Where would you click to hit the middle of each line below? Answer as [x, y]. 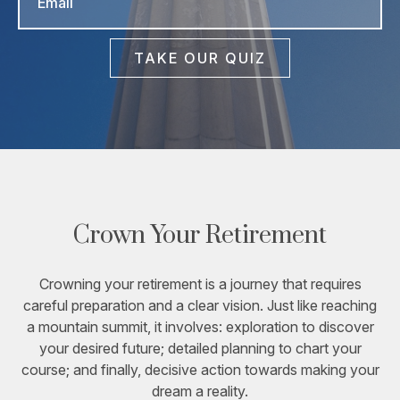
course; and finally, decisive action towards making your [200, 369]
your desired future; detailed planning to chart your [200, 348]
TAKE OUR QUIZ [200, 58]
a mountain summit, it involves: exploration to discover [200, 326]
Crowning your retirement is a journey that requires [200, 283]
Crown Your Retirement [200, 235]
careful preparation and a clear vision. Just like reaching [200, 305]
